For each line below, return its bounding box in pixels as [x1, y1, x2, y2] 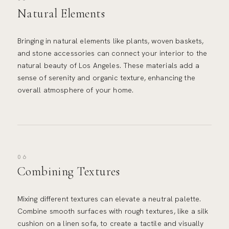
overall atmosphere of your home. [17, 85, 134, 95]
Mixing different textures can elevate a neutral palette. [17, 194, 201, 204]
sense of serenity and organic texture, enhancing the [17, 73, 195, 82]
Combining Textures [17, 164, 120, 179]
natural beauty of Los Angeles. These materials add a [17, 60, 199, 70]
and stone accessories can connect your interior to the [17, 48, 208, 58]
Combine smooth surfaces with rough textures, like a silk [17, 207, 209, 216]
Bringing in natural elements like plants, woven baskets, [17, 36, 204, 45]
